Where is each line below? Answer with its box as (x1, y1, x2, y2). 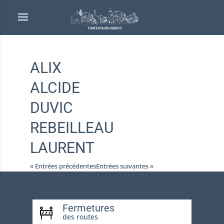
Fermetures (62, 202, 114, 214)
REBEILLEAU (29, 119, 113, 136)
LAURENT (29, 139, 94, 156)
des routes (62, 212, 98, 221)
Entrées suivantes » (95, 161, 153, 170)
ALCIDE (29, 79, 80, 96)
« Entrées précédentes (29, 161, 96, 170)
